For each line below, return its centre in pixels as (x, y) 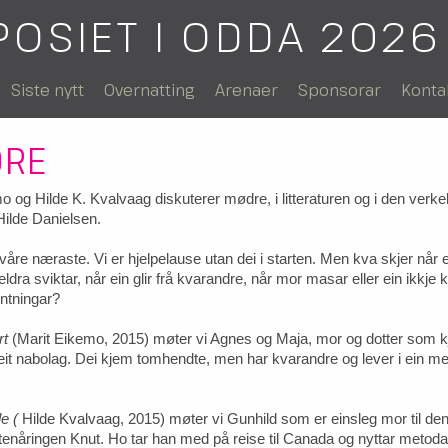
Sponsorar (339, 90)
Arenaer (246, 90)
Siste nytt (47, 90)
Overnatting (149, 90)
